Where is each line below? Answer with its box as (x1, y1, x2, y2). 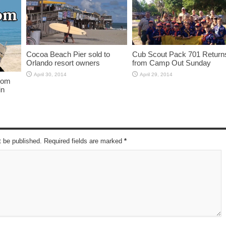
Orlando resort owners (26, 58, 100, 67)
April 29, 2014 (140, 71, 173, 77)
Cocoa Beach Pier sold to (26, 49, 110, 59)
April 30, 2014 (34, 71, 67, 77)
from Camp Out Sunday (132, 58, 211, 67)
